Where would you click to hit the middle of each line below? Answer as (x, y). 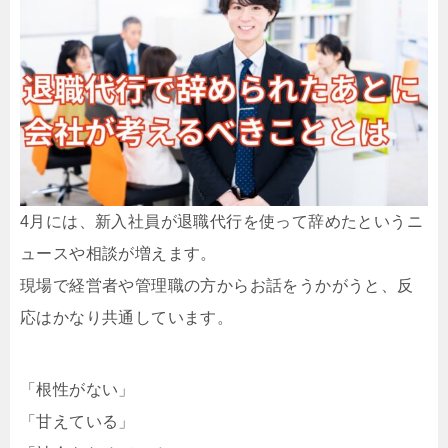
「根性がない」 (77, 390)
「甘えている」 (77, 422)
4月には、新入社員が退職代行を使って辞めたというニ (221, 222)
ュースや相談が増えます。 (118, 254)
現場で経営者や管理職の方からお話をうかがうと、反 (217, 286)
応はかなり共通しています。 (127, 318)
